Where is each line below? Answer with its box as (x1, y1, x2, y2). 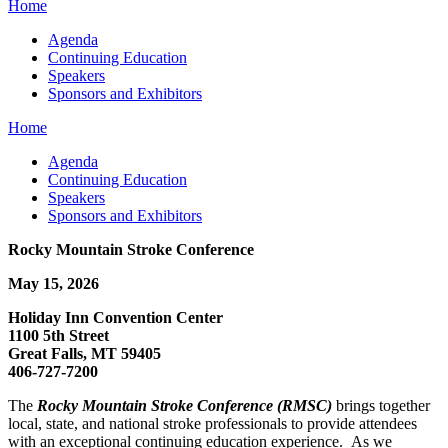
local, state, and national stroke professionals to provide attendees (8, 414, 417, 432)
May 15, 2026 (8, 274, 99, 292)
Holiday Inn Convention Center (8, 308, 223, 326)
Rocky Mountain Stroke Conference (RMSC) (37, 396, 332, 414)
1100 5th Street (8, 326, 113, 344)
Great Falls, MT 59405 (8, 344, 161, 362)
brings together (332, 396, 430, 414)
